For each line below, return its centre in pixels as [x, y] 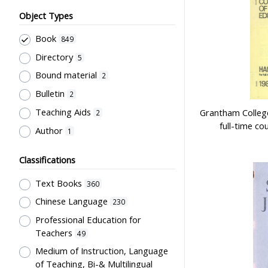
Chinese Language [72, 201]
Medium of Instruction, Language [101, 250]
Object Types [46, 15]
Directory [54, 57]
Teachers [54, 233]
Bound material [66, 75]
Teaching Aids [63, 112]
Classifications [47, 160]
